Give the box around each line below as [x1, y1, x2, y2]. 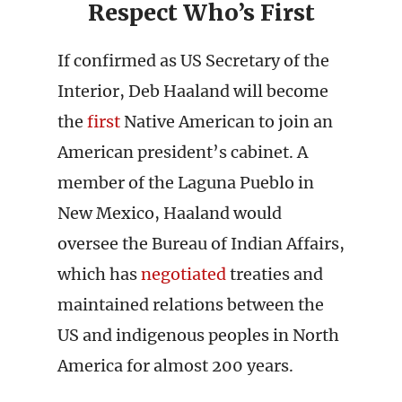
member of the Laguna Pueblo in [57, 172, 314, 193]
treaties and [226, 264, 323, 284]
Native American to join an [120, 111, 333, 132]
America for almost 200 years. [57, 355, 293, 376]
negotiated [141, 264, 226, 284]
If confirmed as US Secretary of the [57, 50, 329, 71]
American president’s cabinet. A [57, 142, 308, 162]
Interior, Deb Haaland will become [57, 81, 328, 101]
